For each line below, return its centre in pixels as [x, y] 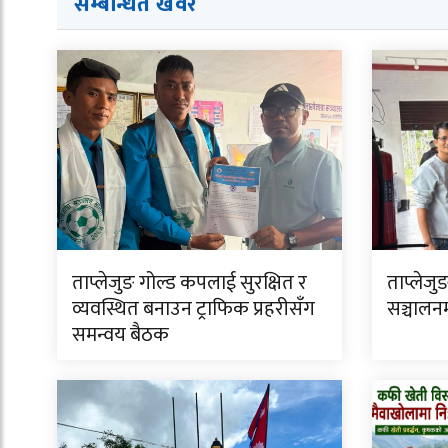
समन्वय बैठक [120, 335]
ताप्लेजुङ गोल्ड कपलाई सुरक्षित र [189, 283]
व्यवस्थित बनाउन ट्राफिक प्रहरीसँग [193, 309]
